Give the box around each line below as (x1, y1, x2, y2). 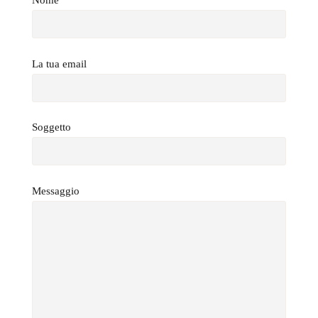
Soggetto (32, 121, 71, 133)
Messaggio (32, 185, 79, 197)
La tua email (32, 57, 87, 70)
